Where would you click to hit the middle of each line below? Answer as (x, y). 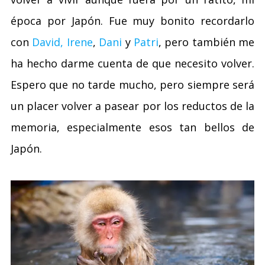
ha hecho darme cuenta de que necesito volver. (132, 63)
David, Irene (62, 42)
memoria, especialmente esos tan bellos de (132, 127)
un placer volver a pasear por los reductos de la (132, 106)
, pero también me (206, 42)
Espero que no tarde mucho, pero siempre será (132, 84)
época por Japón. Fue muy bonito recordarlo (132, 20)
